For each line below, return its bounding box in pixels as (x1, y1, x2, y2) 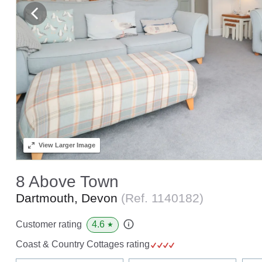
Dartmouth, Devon (15, 191, 121, 205)
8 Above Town (15, 172, 119, 191)
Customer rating (15, 219, 82, 230)
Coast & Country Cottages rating (15, 239, 152, 249)
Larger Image (53, 141, 95, 149)
